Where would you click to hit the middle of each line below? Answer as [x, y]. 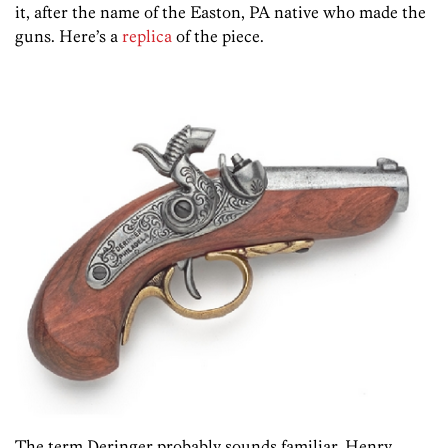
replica [147, 36]
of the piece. [218, 36]
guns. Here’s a [68, 36]
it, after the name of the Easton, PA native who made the [220, 12]
